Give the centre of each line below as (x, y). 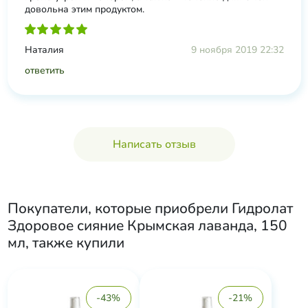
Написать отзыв (154, 144)
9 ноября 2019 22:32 (237, 50)
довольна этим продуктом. (84, 9)
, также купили (75, 243)
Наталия (44, 50)
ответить (44, 70)
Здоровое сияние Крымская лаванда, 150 (147, 225)
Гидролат (262, 208)
